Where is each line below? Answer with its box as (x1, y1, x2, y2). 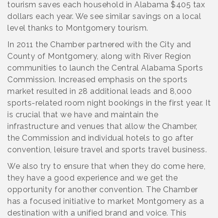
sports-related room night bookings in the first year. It (7, 98, 211, 108)
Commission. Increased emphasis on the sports (7, 75, 187, 84)
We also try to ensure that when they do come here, (7, 162, 205, 171)
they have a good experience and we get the (7, 173, 178, 182)
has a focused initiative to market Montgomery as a (7, 197, 204, 206)
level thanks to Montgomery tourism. (7, 23, 148, 33)
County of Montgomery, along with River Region (7, 52, 191, 61)
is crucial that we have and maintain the (7, 110, 158, 119)
